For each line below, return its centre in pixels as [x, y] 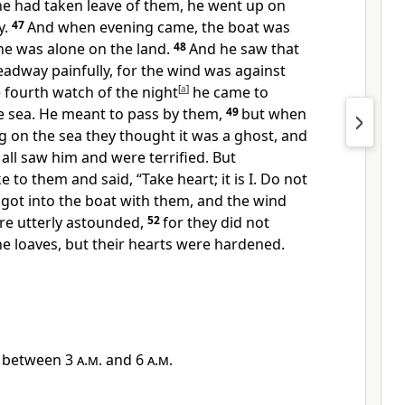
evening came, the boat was [195, 27]
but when [274, 114]
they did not [228, 222]
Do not [284, 179]
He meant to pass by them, [131, 114]
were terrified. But [174, 157]
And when [63, 27]
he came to [229, 92]
